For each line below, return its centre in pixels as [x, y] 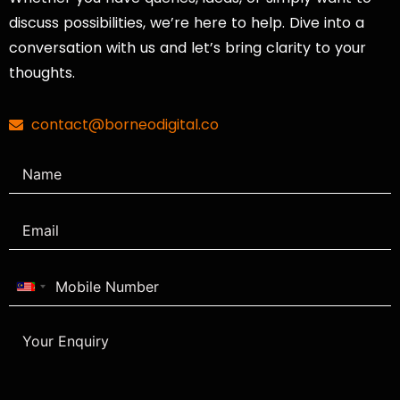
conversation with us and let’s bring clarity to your [187, 47]
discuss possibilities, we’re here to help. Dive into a [187, 22]
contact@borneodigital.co [125, 124]
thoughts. [42, 72]
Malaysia [56, 295]
